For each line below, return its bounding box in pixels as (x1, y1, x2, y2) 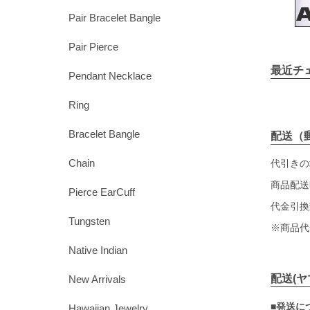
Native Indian (68, 244, 127, 257)
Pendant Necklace (68, 70, 152, 82)
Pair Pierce (68, 41, 118, 53)
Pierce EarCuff (68, 186, 135, 199)
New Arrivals (68, 273, 126, 286)
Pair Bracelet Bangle (68, 12, 161, 24)
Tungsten (68, 215, 110, 228)
